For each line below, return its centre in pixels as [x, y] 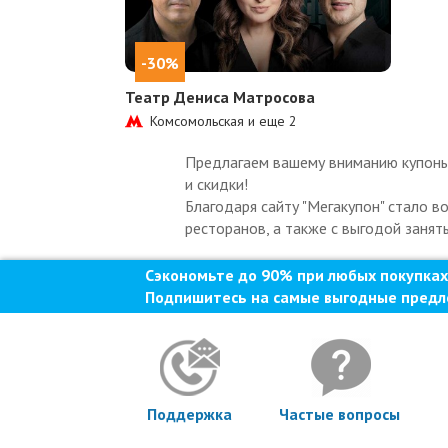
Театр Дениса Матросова [219, 97]
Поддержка [189, 414]
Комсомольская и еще [219, 121]
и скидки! [216, 184]
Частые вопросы [339, 414]
